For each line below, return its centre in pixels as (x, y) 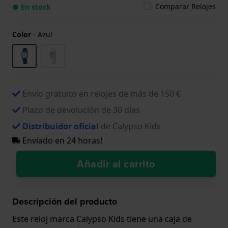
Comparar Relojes (186, 6)
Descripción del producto (65, 201)
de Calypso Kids (130, 126)
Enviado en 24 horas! (61, 140)
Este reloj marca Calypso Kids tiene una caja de (102, 219)
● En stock (32, 7)
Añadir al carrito (116, 164)
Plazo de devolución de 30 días (81, 110)
